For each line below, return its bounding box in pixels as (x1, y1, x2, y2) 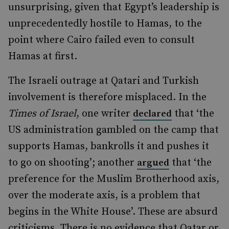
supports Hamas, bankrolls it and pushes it (8, 140, 209, 153)
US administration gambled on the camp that (8, 124, 219, 136)
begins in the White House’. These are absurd (8, 205, 218, 218)
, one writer (76, 107, 133, 120)
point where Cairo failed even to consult (8, 34, 195, 47)
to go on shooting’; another (8, 156, 137, 169)
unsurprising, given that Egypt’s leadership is (8, 1, 219, 14)
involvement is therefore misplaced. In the (8, 91, 207, 104)
